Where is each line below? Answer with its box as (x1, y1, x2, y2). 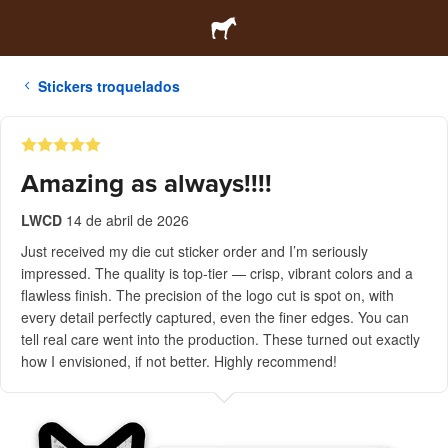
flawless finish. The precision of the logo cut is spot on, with (21, 285, 394, 305)
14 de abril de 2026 (66, 210, 189, 230)
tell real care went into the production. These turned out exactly (21, 329, 420, 349)
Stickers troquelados (38, 76, 180, 96)
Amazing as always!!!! (21, 168, 272, 199)
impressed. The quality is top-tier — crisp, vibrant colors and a (21, 263, 413, 283)
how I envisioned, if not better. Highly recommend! (21, 351, 337, 371)
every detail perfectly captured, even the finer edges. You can (21, 307, 409, 327)
